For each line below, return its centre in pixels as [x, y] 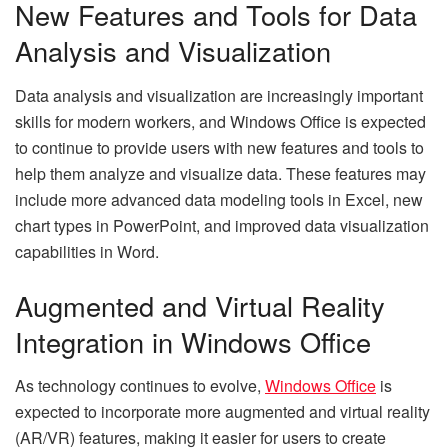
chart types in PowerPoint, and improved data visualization [222, 225]
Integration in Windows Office [193, 341]
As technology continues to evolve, [140, 386]
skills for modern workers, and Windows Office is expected [220, 121]
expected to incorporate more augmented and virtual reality [222, 412]
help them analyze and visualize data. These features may [220, 173]
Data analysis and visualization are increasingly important [219, 95]
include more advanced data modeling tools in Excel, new [219, 199]
